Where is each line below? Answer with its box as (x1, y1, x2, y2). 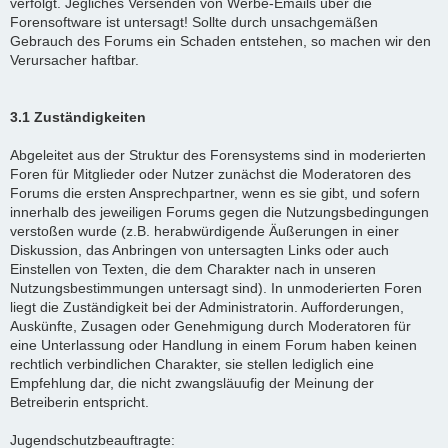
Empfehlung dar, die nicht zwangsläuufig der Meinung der (10, 374, 374, 391)
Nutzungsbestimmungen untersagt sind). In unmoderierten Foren (10, 279, 422, 296)
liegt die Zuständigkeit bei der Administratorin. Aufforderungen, (10, 298, 404, 315)
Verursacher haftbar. (10, 51, 139, 68)
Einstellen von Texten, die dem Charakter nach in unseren (10, 260, 376, 277)
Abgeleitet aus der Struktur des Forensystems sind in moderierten (10, 146, 426, 163)
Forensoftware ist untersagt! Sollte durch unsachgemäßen (10, 13, 378, 30)
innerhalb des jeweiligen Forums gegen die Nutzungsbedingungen (10, 203, 429, 220)
